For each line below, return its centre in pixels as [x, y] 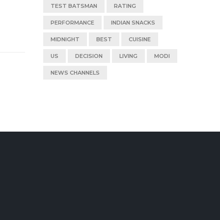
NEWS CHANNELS [75, 73]
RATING [125, 6]
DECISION [89, 56]
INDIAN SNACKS [133, 23]
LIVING [128, 56]
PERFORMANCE [72, 23]
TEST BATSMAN [74, 6]
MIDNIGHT [65, 39]
